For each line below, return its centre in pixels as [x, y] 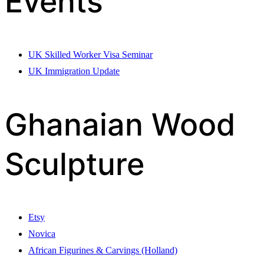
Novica [42, 233]
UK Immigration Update [74, 71]
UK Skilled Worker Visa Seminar [90, 54]
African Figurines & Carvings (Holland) [103, 250]
